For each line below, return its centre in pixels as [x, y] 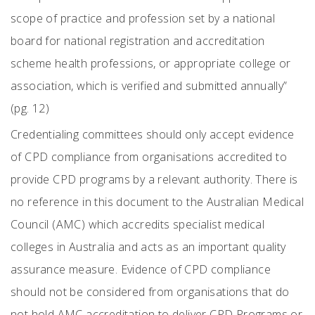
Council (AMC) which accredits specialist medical [138, 224]
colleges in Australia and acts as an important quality [148, 247]
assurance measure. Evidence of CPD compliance [141, 269]
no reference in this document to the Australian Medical [157, 202]
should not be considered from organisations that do [150, 292]
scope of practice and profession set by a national [143, 18]
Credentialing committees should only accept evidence [153, 134]
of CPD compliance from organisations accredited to [149, 157]
